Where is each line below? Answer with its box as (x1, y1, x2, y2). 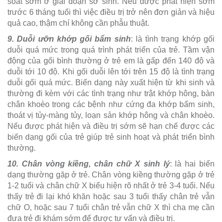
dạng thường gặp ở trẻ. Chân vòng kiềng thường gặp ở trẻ (7, 170, 215, 179)
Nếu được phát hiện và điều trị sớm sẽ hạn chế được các (7, 121, 215, 130)
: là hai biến (169, 159, 215, 168)
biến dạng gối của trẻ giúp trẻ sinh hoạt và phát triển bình (7, 132, 215, 141)
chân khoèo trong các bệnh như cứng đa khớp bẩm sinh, (7, 100, 215, 109)
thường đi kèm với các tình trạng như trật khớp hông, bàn (7, 89, 215, 98)
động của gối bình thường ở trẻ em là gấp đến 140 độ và (7, 56, 215, 65)
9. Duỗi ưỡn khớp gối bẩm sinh (7, 34, 131, 43)
